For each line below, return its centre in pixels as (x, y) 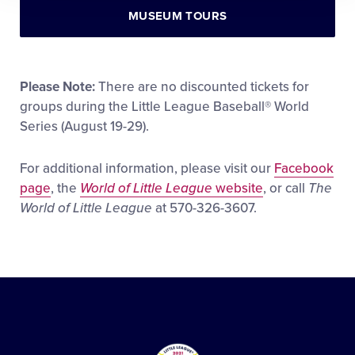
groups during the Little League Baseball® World (164, 107)
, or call (286, 188)
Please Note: (57, 87)
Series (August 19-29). (84, 126)
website (238, 188)
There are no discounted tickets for (202, 87)
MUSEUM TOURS (177, 16)
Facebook (304, 168)
